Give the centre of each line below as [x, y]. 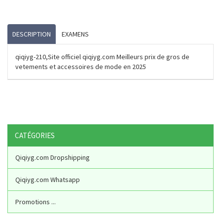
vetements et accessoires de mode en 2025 [81, 66]
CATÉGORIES [35, 135]
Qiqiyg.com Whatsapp [48, 179]
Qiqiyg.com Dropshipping [53, 157]
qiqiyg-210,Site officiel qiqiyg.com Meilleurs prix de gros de [102, 56]
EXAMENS [75, 34]
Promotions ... [36, 202]
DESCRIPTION [32, 34]
